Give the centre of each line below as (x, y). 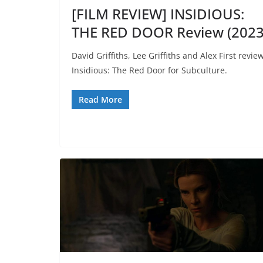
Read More (100, 99)
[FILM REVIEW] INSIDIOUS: (158, 14)
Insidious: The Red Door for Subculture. (149, 70)
